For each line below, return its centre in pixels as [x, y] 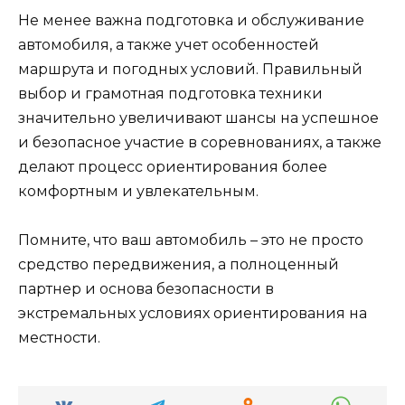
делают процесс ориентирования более [173, 167]
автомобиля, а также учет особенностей [169, 45]
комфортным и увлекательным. [138, 192]
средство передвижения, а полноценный [179, 265]
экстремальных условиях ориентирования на [193, 314]
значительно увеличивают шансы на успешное [198, 118]
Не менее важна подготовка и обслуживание [191, 21]
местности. [59, 338]
